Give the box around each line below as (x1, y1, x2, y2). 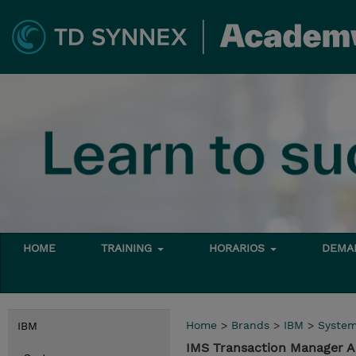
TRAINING (101, 242, 157, 254)
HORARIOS (209, 242, 269, 254)
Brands (231, 319, 269, 331)
